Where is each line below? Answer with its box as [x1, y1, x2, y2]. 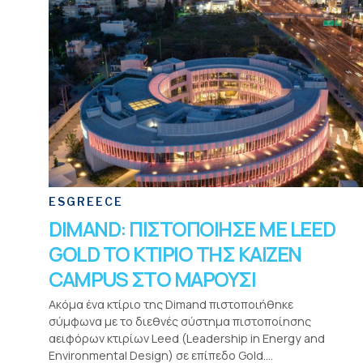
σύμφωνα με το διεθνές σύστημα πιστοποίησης [49, 314, 311, 330]
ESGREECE [49, 194, 123, 209]
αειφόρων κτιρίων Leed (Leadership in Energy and [49, 331, 325, 347]
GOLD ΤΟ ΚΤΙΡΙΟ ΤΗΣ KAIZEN [49, 241, 301, 268]
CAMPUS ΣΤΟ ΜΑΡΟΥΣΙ [49, 266, 256, 293]
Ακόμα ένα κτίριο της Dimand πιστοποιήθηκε [49, 297, 293, 313]
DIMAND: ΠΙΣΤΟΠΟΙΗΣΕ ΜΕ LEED [49, 216, 335, 243]
